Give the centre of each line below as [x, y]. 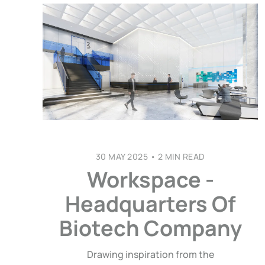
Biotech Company [150, 228]
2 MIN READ [180, 156]
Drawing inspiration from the [150, 254]
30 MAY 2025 [122, 156]
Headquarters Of [150, 203]
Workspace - [150, 179]
